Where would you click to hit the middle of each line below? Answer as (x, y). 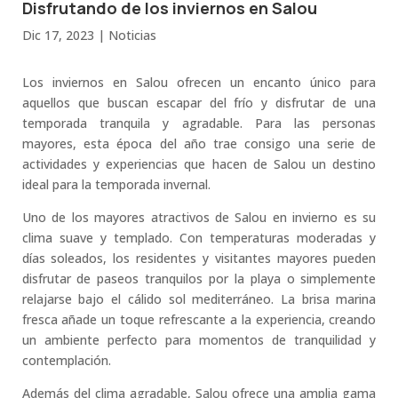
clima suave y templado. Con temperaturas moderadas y (199, 238)
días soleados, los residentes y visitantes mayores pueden (199, 259)
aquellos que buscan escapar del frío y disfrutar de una (199, 103)
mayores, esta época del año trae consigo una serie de (199, 144)
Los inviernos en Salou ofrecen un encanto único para (199, 83)
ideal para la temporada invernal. (116, 185)
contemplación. (66, 361)
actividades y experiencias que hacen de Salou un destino (199, 164)
